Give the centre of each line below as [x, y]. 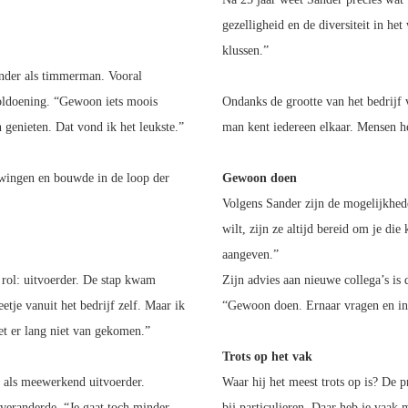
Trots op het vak [267, 357]
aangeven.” [250, 255]
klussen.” [245, 51]
